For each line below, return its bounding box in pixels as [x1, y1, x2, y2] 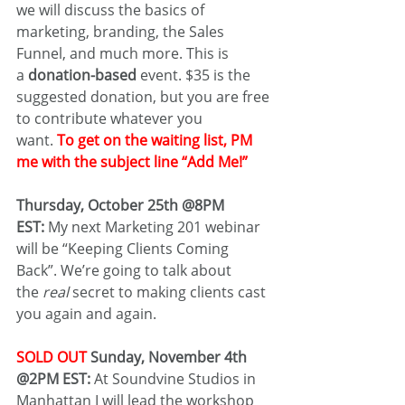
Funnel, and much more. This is [16, 43, 232, 63]
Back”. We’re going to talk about [16, 260, 235, 280]
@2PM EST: [16, 369, 94, 389]
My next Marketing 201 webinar [44, 217, 264, 237]
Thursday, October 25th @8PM [16, 195, 228, 215]
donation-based [28, 65, 137, 85]
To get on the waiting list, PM [57, 130, 256, 150]
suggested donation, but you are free [16, 87, 273, 107]
